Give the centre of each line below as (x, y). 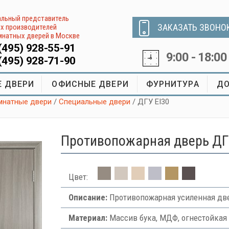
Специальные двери (95, 102)
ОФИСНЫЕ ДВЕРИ (90, 84)
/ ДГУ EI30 (151, 102)
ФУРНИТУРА (173, 84)
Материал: (88, 218)
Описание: (88, 197)
